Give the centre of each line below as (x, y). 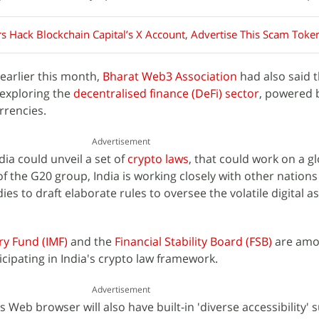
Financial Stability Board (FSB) (195, 241)
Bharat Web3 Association (171, 76)
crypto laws (157, 158)
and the (91, 241)
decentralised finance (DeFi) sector (166, 93)
